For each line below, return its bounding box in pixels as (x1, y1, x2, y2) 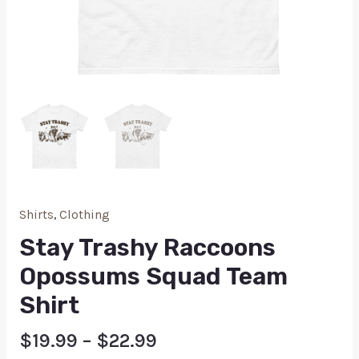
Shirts (18, 207, 54, 222)
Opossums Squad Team (18, 262, 288, 292)
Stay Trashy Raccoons (18, 233, 276, 263)
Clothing (58, 207, 110, 222)
